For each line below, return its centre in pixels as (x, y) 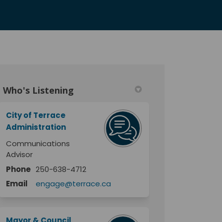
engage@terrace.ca (74, 183)
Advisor (20, 154)
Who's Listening (39, 90)
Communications (38, 143)
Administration (36, 127)
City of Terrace (36, 115)
